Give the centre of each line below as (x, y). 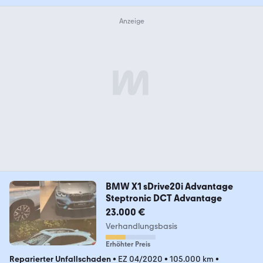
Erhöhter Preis (128, 244)
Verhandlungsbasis (141, 226)
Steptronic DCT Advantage (163, 198)
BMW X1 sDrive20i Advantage (169, 186)
